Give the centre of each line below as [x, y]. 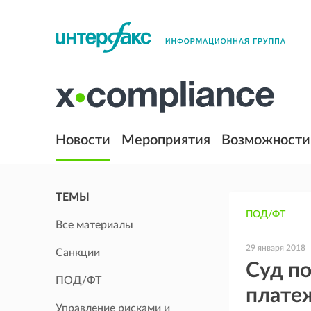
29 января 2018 [276, 248]
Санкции [78, 253]
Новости [83, 140]
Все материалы [94, 225]
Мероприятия [166, 140]
